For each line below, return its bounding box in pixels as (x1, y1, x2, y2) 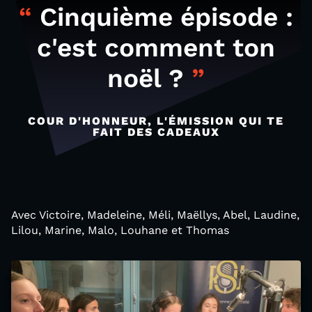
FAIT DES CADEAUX (92, 125, 220, 139)
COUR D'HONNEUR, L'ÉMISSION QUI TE (28, 114, 284, 127)
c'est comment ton (37, 32, 275, 63)
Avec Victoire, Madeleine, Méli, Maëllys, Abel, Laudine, (11, 208, 299, 221)
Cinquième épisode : (32, 1, 293, 32)
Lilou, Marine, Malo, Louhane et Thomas (11, 224, 229, 237)
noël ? (107, 63, 192, 93)
